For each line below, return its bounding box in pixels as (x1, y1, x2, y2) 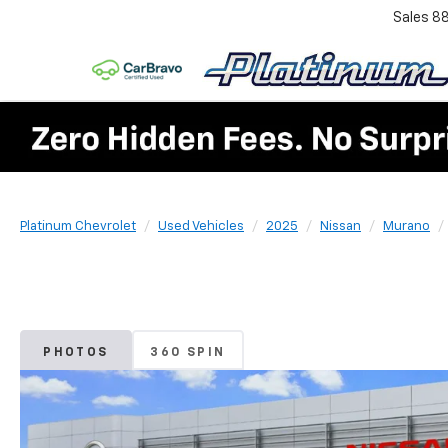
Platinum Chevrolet (20, 220, 136, 233)
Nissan (320, 220, 361, 233)
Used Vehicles (158, 220, 244, 233)
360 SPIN (150, 346, 226, 359)
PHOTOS (43, 346, 109, 359)
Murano (383, 220, 430, 233)
